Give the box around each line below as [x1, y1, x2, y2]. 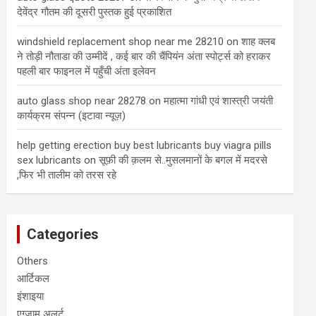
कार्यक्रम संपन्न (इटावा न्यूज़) [17, 109, 126, 122]
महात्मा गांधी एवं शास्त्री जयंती [164, 95, 274, 107]
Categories [27, 226, 99, 243]
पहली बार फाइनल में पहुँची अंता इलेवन [17, 65, 157, 78]
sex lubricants [17, 154, 82, 166]
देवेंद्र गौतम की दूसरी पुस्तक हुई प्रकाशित [17, 6, 172, 18]
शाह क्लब [241, 35, 276, 48]
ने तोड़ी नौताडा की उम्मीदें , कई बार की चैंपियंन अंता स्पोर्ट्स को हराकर [17, 50, 272, 63]
